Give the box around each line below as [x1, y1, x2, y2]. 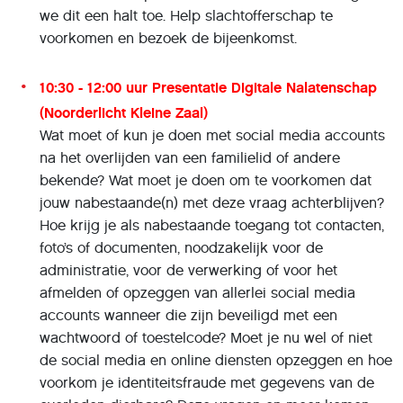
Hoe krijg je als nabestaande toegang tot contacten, [40, 216, 384, 234]
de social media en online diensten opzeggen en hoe [40, 351, 392, 369]
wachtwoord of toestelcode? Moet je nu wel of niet [40, 328, 372, 346]
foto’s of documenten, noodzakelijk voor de [40, 238, 323, 256]
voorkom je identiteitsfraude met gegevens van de [40, 373, 374, 391]
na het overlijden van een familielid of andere [40, 148, 340, 166]
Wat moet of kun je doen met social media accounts [40, 126, 385, 144]
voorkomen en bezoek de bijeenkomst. [40, 29, 297, 47]
